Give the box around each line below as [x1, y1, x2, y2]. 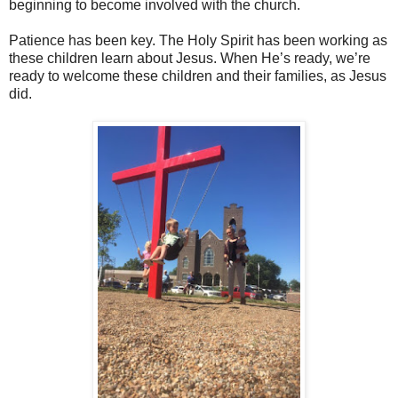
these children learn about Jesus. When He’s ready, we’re [9, 50, 370, 66]
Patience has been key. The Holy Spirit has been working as [9, 32, 387, 48]
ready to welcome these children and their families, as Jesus [9, 68, 386, 84]
